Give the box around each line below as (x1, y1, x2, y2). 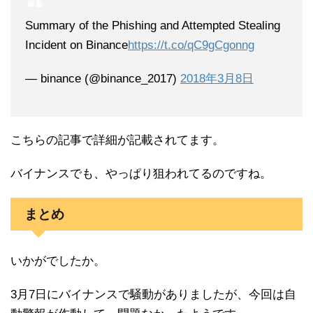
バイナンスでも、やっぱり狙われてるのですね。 (10, 167, 272, 181)
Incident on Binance (25, 38, 128, 52)
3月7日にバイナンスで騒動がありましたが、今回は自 (10, 288, 296, 302)
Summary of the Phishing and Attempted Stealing (25, 19, 280, 33)
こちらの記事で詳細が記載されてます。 (10, 133, 224, 147)
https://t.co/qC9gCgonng (128, 38, 254, 52)
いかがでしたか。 (10, 254, 105, 268)
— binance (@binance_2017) (25, 72, 180, 86)
